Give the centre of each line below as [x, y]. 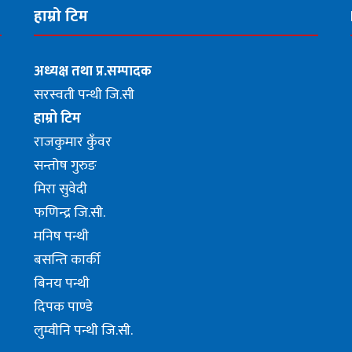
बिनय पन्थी [61, 283]
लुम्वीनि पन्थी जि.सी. [83, 330]
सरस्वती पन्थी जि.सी [84, 95]
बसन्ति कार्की [67, 260]
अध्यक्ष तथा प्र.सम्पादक [92, 71]
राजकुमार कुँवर [72, 142]
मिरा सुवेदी [60, 189]
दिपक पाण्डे [63, 307]
